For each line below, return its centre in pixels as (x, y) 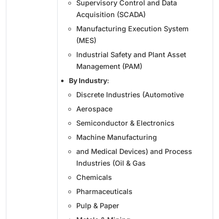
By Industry (88, 80)
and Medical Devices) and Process (134, 151)
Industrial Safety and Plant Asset (131, 54)
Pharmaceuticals (104, 191)
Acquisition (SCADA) (111, 14)
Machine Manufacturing (117, 137)
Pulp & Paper (98, 205)
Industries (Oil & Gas (111, 163)
